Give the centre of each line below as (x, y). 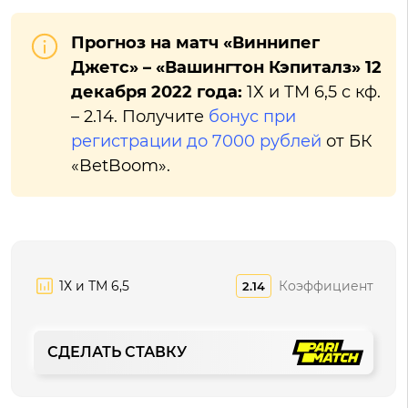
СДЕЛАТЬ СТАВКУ (117, 352)
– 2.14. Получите (140, 117)
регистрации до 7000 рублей (196, 141)
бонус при (252, 117)
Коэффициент (326, 286)
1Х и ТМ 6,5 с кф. (311, 92)
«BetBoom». (121, 166)
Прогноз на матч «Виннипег (195, 43)
